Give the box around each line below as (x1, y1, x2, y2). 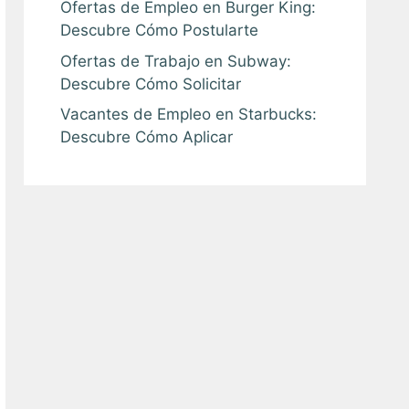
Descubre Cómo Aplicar (60, 128, 233, 146)
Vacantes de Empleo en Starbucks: (60, 105, 317, 123)
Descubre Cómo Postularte (60, 21, 258, 39)
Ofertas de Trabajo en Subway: (60, 51, 291, 70)
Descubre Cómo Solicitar (60, 74, 241, 93)
